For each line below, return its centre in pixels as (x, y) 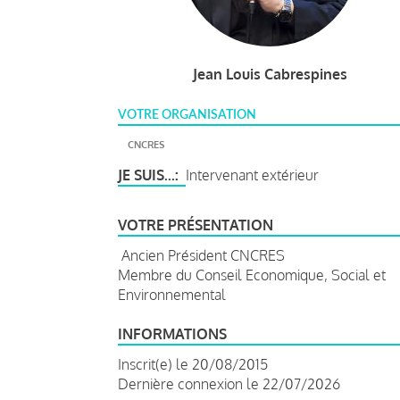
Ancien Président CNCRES (201, 255)
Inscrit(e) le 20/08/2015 (193, 364)
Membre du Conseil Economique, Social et (252, 275)
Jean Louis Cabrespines (270, 74)
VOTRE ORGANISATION (187, 115)
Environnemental (174, 294)
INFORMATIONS (172, 333)
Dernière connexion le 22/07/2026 (229, 383)
